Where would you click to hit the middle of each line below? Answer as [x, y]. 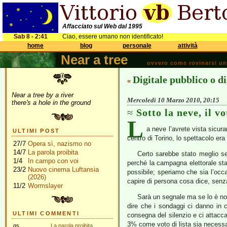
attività [187, 46]
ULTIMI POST [36, 131]
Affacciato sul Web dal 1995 [102, 26]
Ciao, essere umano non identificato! [113, 36]
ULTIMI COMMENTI [46, 213]
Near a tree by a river [43, 95]
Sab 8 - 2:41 [30, 36]
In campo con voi [53, 161]
